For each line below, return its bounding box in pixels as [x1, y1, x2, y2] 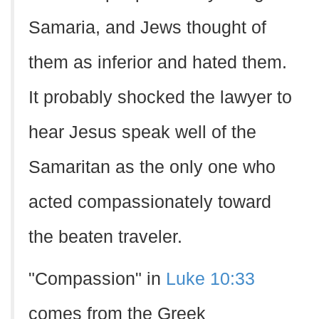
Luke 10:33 [166, 269, 255, 288]
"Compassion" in [28, 269, 166, 288]
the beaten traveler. [28, 227, 182, 246]
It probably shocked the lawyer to [28, 88, 292, 107]
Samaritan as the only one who [28, 157, 276, 177]
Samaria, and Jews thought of [28, 18, 266, 37]
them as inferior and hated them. [28, 53, 287, 72]
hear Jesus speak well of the [28, 122, 256, 142]
